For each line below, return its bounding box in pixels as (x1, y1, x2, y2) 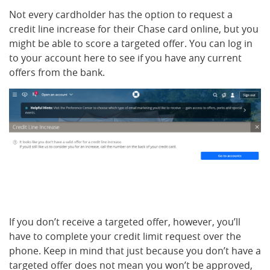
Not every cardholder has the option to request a (9, 8, 233, 21)
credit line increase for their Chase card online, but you (9, 22, 259, 36)
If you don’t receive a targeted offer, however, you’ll (9, 215, 240, 229)
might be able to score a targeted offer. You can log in (9, 37, 253, 50)
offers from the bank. (9, 66, 105, 79)
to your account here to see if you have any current (9, 51, 242, 64)
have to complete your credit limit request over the (9, 230, 241, 243)
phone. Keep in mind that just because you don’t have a (9, 244, 261, 258)
